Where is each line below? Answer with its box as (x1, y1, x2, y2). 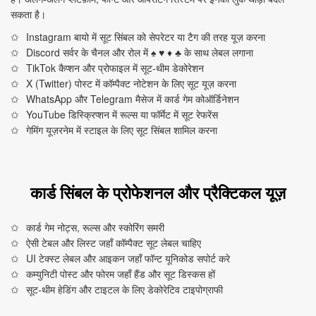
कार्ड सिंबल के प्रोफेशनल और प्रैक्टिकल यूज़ (30, 181, 286, 204)
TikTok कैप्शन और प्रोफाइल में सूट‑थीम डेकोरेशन (26, 61, 205, 75)
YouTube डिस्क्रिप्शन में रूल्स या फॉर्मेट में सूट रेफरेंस (26, 107, 219, 121)
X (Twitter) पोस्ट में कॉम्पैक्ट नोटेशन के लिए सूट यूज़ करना (26, 76, 237, 90)
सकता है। (11, 7, 46, 21)
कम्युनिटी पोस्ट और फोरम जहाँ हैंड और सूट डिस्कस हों (26, 267, 216, 281)
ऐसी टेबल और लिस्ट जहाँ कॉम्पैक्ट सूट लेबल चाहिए (26, 236, 202, 250)
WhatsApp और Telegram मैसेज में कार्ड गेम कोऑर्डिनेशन (26, 92, 240, 106)
